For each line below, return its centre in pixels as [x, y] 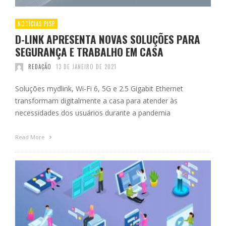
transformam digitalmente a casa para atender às [96, 101]
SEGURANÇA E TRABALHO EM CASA [89, 52]
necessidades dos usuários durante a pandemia [93, 113]
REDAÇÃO [40, 67]
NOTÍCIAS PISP [36, 24]
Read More [31, 137]
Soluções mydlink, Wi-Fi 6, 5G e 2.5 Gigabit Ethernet [99, 89]
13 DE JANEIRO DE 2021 [86, 67]
